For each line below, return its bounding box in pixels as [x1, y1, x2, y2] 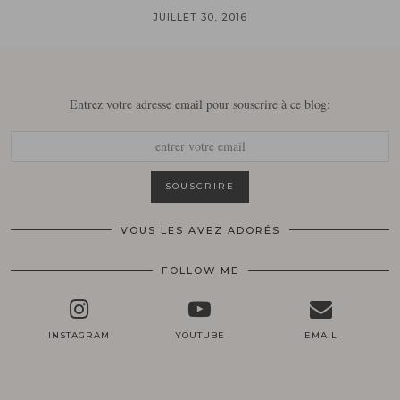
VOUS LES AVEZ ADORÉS [120, 223, 280, 237]
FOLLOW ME [161, 263, 239, 277]
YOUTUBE [174, 329, 225, 341]
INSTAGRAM [47, 329, 110, 341]
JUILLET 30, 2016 [153, 10, 247, 23]
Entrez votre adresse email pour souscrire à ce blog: [70, 95, 330, 112]
